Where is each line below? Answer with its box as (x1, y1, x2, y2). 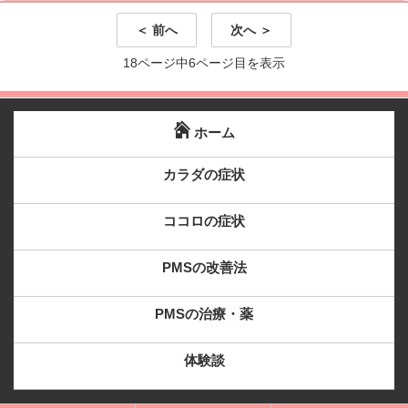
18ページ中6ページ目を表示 (123, 55, 285, 70)
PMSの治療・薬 (155, 305, 253, 321)
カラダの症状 (163, 166, 245, 182)
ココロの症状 (163, 212, 245, 229)
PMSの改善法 (161, 259, 247, 275)
